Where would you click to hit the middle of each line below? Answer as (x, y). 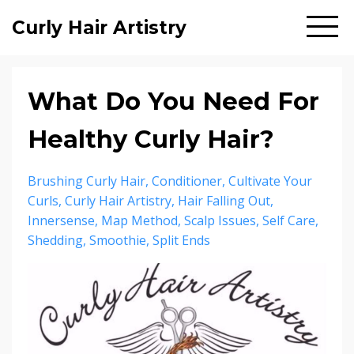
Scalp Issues (220, 220)
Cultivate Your (270, 181)
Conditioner (187, 181)
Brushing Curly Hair (87, 181)
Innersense (61, 220)
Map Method (139, 220)
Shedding (55, 240)
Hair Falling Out (224, 201)
